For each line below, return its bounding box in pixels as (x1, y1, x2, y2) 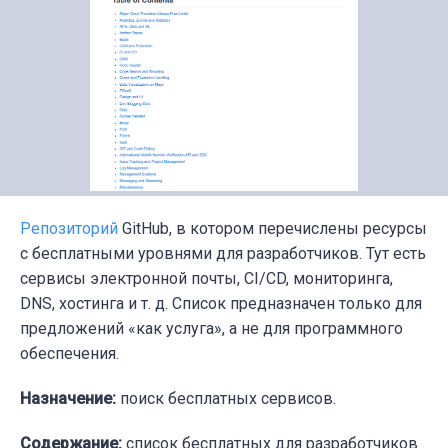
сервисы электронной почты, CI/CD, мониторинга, (20, 269, 393, 289)
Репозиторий (20, 219, 118, 239)
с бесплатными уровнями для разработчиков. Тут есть (20, 244, 426, 264)
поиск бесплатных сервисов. (116, 389, 336, 409)
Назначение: (20, 389, 116, 409)
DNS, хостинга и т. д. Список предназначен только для (20, 294, 422, 314)
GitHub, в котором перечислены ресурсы (118, 219, 427, 239)
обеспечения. (20, 344, 119, 364)
